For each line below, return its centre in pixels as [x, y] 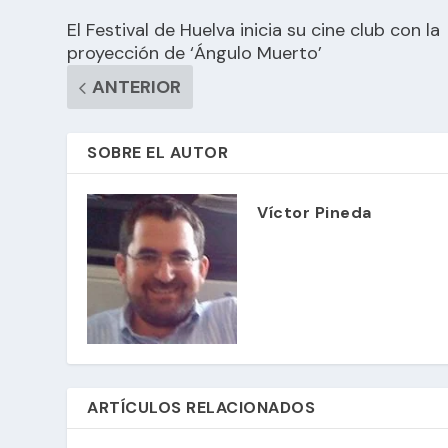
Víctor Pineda [314, 212]
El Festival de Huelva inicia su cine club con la [254, 30]
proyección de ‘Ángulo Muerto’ [195, 53]
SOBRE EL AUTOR [158, 152]
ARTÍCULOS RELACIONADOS [201, 407]
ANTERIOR [137, 87]
